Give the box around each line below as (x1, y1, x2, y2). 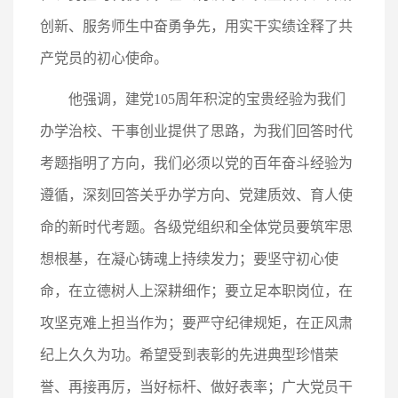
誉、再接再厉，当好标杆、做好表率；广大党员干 (40, 379, 353, 394)
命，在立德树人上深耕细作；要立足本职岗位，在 (40, 283, 353, 298)
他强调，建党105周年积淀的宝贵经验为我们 (68, 92, 346, 107)
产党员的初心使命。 (40, 51, 168, 66)
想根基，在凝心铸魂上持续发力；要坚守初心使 (40, 251, 338, 267)
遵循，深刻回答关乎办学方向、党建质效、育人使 (40, 187, 353, 203)
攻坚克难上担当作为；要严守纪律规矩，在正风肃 (40, 315, 353, 330)
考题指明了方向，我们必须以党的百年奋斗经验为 (40, 155, 353, 171)
